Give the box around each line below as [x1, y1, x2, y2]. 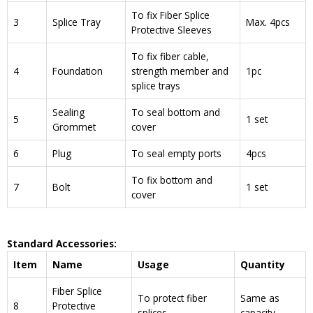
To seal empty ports [131, 146, 221, 160]
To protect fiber [138, 291, 207, 305]
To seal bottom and [131, 105, 220, 119]
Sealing [52, 105, 85, 119]
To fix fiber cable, [131, 49, 209, 63]
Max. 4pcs [246, 15, 290, 29]
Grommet [52, 119, 96, 133]
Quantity [240, 258, 285, 272]
